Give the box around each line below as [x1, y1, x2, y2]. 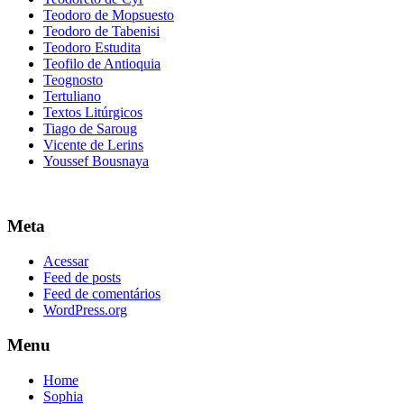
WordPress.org [43, 302, 127, 318]
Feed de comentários [43, 286, 161, 302]
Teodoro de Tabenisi [43, 23, 160, 39]
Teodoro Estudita [43, 39, 141, 55]
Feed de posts [43, 270, 121, 286]
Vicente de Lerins [43, 136, 143, 152]
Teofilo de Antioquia [43, 55, 161, 71]
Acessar [43, 253, 88, 270]
